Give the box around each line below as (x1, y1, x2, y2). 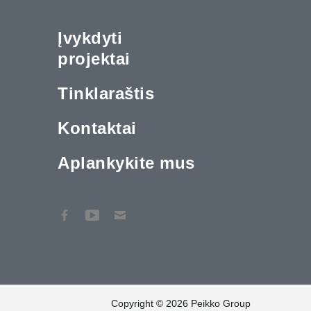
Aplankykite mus (58, 153, 195, 172)
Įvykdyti (58, 28, 123, 47)
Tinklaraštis (58, 83, 155, 103)
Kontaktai (58, 118, 137, 137)
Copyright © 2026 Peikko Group (110, 297, 251, 309)
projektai (58, 49, 131, 68)
